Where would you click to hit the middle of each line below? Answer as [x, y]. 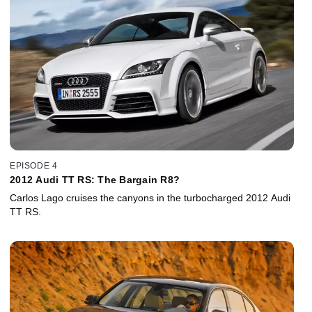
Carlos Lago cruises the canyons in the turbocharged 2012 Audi [150, 197]
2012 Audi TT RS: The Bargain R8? [95, 179]
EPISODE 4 [34, 165]
